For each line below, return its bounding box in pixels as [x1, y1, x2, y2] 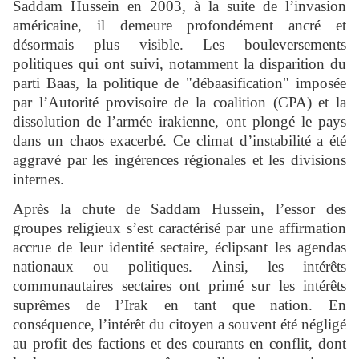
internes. [13, 171, 64, 188]
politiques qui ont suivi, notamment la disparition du [13, 55, 346, 73]
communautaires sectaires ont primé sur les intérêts [13, 277, 346, 295]
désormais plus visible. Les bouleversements [13, 36, 346, 54]
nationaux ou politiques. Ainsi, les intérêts [13, 258, 346, 276]
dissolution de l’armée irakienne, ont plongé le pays [13, 113, 346, 131]
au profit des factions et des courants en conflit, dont [13, 335, 346, 353]
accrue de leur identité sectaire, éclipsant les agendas [13, 239, 346, 256]
